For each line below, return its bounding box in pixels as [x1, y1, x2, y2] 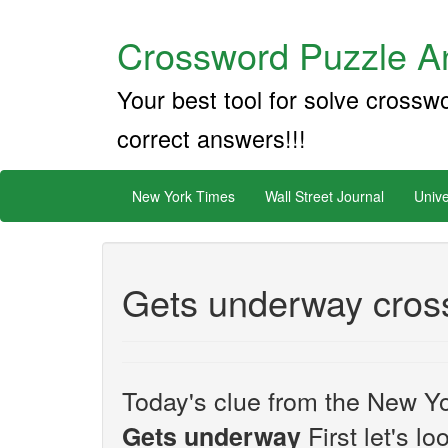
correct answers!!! [117, 121, 306, 155]
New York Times [132, 186, 235, 206]
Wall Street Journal [265, 186, 384, 206]
